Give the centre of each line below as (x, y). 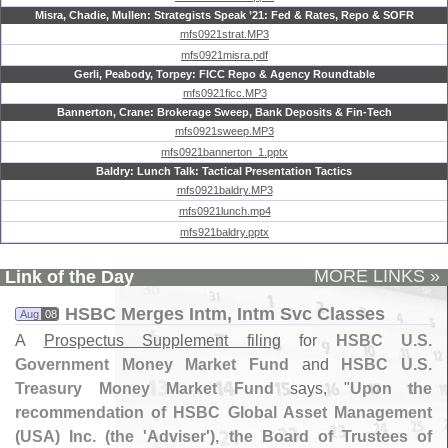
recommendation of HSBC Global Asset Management (223, 412)
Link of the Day (69, 277)
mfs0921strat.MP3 (224, 34)
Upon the (390, 388)
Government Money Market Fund (152, 364)
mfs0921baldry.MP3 (224, 190)
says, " (311, 388)
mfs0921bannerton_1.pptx (224, 152)
